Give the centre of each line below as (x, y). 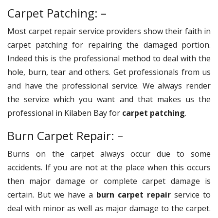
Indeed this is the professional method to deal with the (109, 58)
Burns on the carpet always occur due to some (109, 154)
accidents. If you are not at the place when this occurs (109, 167)
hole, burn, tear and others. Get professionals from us (109, 72)
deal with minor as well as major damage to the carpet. (109, 208)
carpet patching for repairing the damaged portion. (109, 45)
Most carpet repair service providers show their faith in (109, 31)
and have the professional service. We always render (109, 85)
